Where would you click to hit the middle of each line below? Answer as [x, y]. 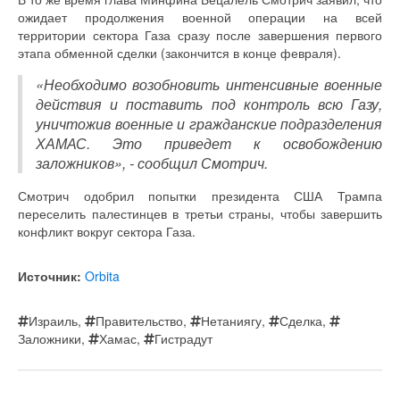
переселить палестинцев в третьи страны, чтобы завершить [200, 214]
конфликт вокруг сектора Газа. [107, 232]
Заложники [50, 339]
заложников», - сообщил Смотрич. [152, 163]
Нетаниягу [231, 321]
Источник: [50, 276]
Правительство [139, 321]
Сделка [301, 321]
